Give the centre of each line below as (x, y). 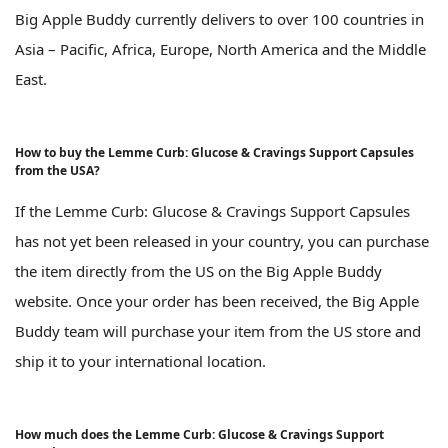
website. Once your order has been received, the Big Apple (217, 301)
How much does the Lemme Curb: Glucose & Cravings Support (199, 435)
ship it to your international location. (140, 361)
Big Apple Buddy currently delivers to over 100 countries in (219, 19)
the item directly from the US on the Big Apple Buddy (198, 271)
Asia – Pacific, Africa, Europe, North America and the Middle (220, 49)
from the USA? (57, 171)
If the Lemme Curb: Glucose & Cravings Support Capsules (212, 211)
